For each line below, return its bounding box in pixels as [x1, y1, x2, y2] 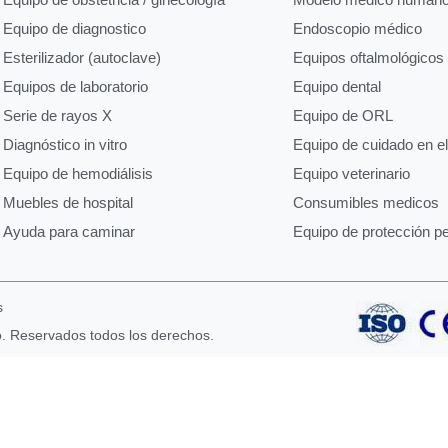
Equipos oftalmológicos [292, 48, 444, 66]
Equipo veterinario [292, 164, 410, 182]
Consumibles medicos [292, 193, 439, 211]
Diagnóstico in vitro [2, 135, 127, 153]
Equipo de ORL [292, 106, 393, 124]
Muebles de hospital [2, 193, 133, 211]
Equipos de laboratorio [2, 77, 148, 95]
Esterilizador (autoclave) [2, 48, 161, 66]
